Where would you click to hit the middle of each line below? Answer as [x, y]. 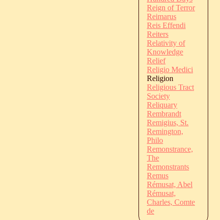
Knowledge [165, 52]
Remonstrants [168, 166]
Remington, [165, 131]
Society [158, 96]
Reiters [158, 34]
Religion [160, 78]
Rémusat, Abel [170, 184]
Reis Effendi [166, 25]
